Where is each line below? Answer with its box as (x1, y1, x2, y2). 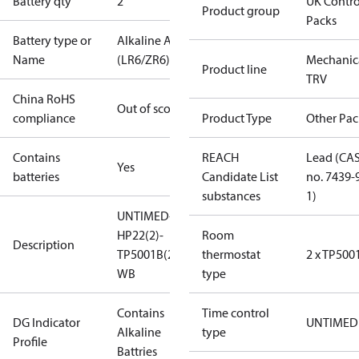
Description (13, 236, 75, 252)
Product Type (202, 110, 272, 126)
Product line (202, 61, 267, 77)
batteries (13, 168, 59, 184)
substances (202, 188, 260, 204)
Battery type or (13, 32, 91, 48)
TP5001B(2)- (117, 246, 182, 262)
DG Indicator (13, 314, 80, 330)
